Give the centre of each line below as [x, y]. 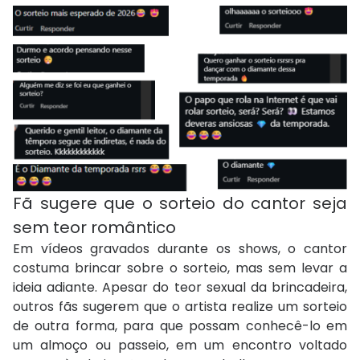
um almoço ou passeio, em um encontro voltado [180, 345]
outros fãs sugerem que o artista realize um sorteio [180, 306]
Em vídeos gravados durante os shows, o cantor [180, 248]
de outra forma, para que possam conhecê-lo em [180, 325]
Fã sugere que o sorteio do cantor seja [180, 203]
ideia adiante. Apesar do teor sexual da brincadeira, [180, 287]
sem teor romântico [94, 227]
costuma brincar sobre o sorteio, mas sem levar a [180, 268]
